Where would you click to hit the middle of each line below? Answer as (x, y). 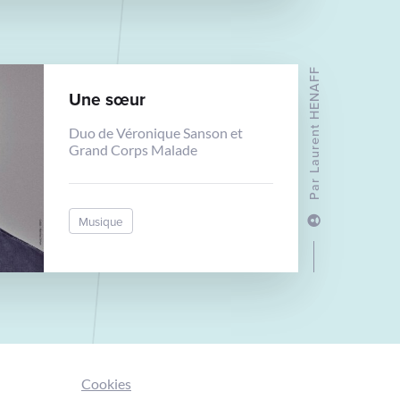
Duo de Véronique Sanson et (156, 133)
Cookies (106, 384)
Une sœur (108, 99)
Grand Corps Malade (133, 150)
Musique (101, 221)
